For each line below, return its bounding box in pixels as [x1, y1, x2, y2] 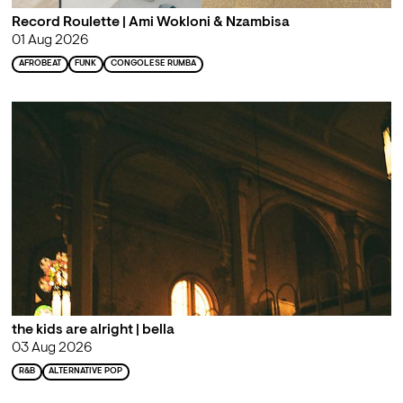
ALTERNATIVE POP [49, 367, 123, 376]
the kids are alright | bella [11, 323, 175, 338]
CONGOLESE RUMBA [111, 59, 197, 68]
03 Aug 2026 [11, 341, 92, 356]
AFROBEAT [18, 59, 61, 68]
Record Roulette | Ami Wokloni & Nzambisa [11, 15, 290, 31]
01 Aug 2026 [11, 33, 88, 49]
